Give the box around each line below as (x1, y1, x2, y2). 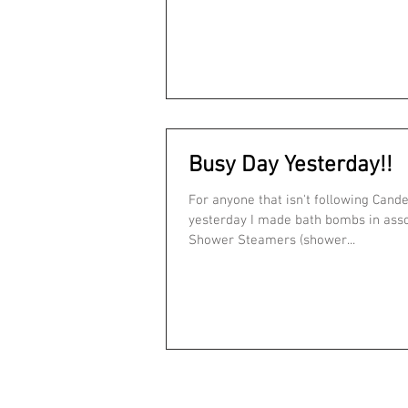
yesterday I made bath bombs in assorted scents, (189, 212, 250, 229)
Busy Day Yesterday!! (189, 152, 393, 180)
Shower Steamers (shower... (189, 232, 355, 250)
